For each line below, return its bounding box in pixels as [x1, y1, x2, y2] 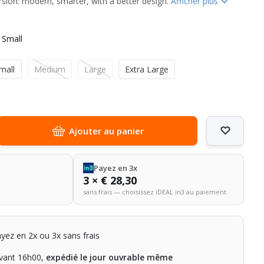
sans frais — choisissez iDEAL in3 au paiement [82, 187, 226, 196]
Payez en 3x [93, 162, 137, 173]
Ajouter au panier [68, 124, 144, 137]
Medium [34, 63, 66, 75]
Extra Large [125, 63, 169, 75]
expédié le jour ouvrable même [46, 251, 173, 263]
